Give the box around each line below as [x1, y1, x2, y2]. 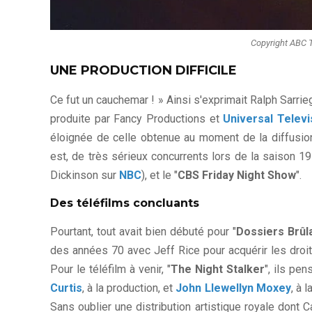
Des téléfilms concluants [50, 196, 199, 210]
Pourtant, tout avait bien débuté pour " [50, 225, 237, 239]
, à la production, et [82, 281, 176, 295]
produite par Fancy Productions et [50, 112, 224, 126]
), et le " [141, 169, 178, 182]
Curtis [50, 281, 82, 295]
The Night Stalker [171, 263, 265, 276]
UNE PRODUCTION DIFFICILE [50, 63, 237, 79]
